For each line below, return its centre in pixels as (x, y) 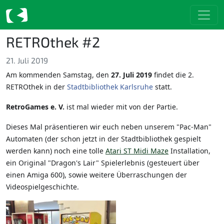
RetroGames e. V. (35, 107)
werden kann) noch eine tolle (56, 151)
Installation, (189, 151)
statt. (163, 87)
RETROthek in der (36, 87)
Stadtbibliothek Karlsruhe (110, 87)
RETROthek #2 (53, 42)
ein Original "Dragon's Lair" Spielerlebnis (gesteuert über (103, 163)
